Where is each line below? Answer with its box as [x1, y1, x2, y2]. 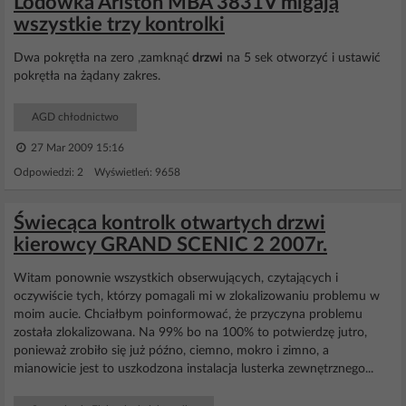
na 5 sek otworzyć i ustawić [223, 52, 381, 64]
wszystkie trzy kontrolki [14, 14, 225, 34]
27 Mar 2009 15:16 [28, 142, 124, 153]
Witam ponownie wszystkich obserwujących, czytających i [14, 272, 338, 285]
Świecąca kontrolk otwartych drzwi [14, 213, 325, 233]
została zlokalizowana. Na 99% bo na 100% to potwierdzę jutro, [14, 326, 367, 339]
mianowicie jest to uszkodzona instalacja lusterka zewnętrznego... [14, 362, 373, 375]
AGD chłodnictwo [32, 111, 119, 122]
